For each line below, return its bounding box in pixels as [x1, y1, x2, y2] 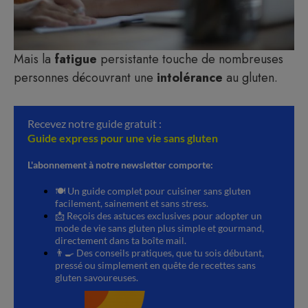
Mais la [14, 50, 54, 68]
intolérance [157, 69, 223, 87]
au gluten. [223, 69, 278, 87]
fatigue [54, 50, 97, 68]
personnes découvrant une [14, 69, 157, 87]
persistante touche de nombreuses [97, 50, 283, 68]
